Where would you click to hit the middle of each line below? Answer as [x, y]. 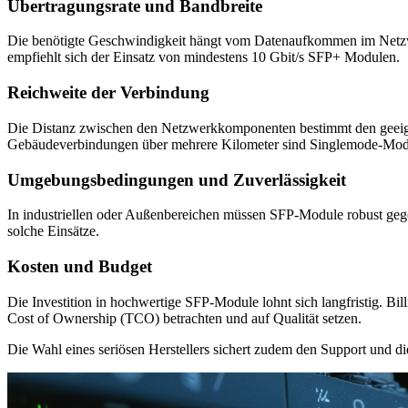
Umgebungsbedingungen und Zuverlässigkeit [177, 179]
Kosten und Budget [80, 267]
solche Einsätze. [53, 231]
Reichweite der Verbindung [108, 93]
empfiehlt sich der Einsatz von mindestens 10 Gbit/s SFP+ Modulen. [204, 57]
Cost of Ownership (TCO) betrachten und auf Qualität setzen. [184, 318]
